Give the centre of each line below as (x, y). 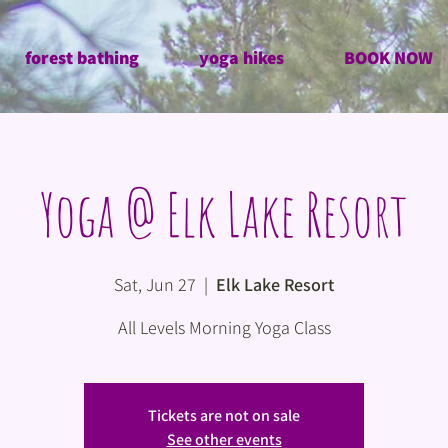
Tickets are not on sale (224, 415)
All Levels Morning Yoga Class (224, 327)
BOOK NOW (388, 57)
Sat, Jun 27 (155, 284)
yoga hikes (241, 57)
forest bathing (82, 57)
